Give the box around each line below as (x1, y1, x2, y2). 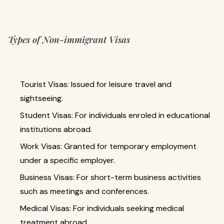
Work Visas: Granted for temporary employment (20, 141, 196, 151)
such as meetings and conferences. (20, 186, 149, 196)
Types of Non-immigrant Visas (8, 33, 130, 45)
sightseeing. (20, 93, 63, 103)
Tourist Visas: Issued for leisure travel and (20, 79, 171, 89)
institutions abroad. (20, 124, 92, 134)
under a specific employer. (20, 155, 115, 165)
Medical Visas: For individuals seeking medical (20, 203, 184, 213)
